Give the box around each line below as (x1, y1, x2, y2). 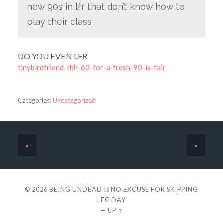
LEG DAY (97, 196, 126, 204)
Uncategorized (52, 96, 96, 104)
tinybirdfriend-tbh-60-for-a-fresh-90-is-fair (17, 62, 166, 72)
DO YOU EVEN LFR (17, 51, 87, 61)
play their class (26, 16, 92, 27)
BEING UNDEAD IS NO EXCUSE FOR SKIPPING (49, 185, 198, 194)
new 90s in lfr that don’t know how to (26, 1, 185, 12)
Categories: (17, 96, 51, 104)
